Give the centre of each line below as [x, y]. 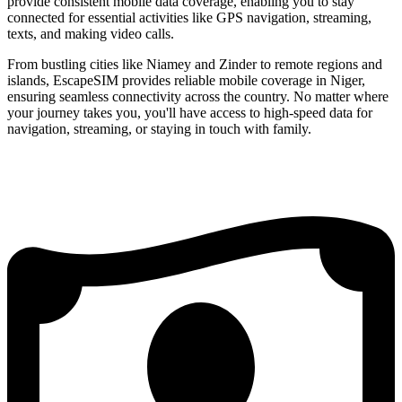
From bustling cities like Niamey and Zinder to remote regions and [195, 64]
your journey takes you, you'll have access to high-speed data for [190, 112]
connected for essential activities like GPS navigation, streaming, [189, 17]
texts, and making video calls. [91, 33]
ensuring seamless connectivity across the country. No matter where [198, 96]
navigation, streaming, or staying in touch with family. [159, 128]
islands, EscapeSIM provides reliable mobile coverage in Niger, [186, 80]
